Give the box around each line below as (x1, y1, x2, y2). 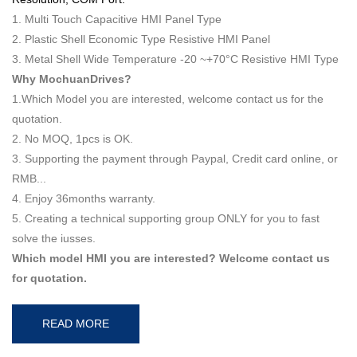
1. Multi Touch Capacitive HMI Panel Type (12, 13, 222, 26)
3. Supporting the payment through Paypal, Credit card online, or (12, 152, 338, 166)
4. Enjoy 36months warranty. (12, 192, 155, 206)
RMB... (12, 172, 46, 186)
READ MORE (42, 317, 109, 331)
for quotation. (12, 272, 87, 285)
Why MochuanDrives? (12, 73, 135, 86)
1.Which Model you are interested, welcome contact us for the (12, 92, 324, 106)
